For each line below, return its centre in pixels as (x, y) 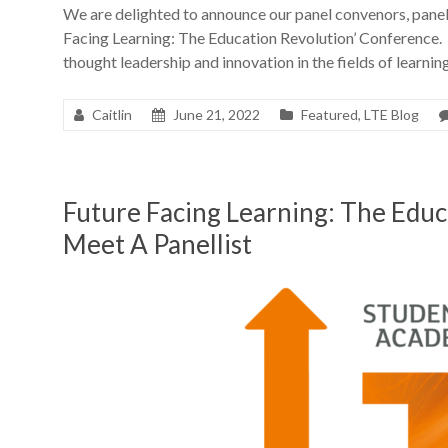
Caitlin (112, 114)
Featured (329, 114)
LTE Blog (391, 114)
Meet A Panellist (157, 244)
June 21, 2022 (216, 114)
